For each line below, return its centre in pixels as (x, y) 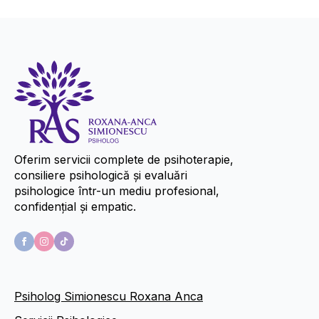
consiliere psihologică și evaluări (101, 176)
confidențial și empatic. (75, 207)
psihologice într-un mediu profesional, (117, 191)
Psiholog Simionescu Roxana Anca (109, 297)
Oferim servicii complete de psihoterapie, (124, 160)
